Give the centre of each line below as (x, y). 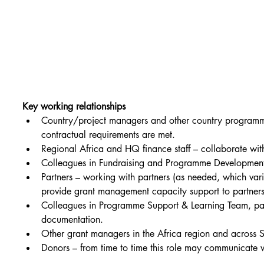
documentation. (72, 220)
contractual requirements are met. (108, 135)
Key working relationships (74, 107)
